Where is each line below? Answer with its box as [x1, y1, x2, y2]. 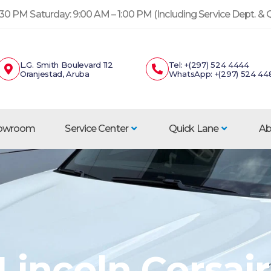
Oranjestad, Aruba [20, 69, 90, 79]
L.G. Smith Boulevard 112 [20, 60, 113, 70]
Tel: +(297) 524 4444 [168, 60, 249, 70]
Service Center [65, 123, 128, 135]
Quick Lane [169, 123, 219, 135]
